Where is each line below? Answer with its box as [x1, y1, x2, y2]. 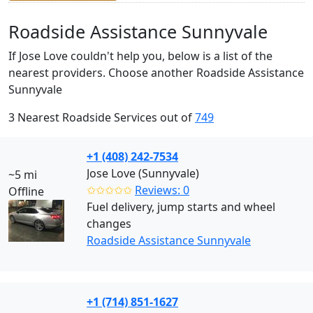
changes [87, 216, 131, 231]
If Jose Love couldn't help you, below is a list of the [8, 48, 272, 64]
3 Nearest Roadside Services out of [8, 110, 195, 125]
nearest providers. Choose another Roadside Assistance [8, 65, 304, 80]
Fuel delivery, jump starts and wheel [87, 199, 275, 214]
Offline [8, 184, 44, 199]
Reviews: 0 [135, 182, 189, 198]
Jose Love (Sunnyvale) [87, 166, 199, 181]
